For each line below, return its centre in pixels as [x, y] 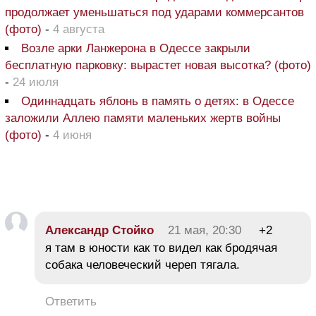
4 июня [72, 135]
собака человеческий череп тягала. [142, 265]
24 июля [36, 82]
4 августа [79, 29]
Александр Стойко [99, 230]
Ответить [71, 301]
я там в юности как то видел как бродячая [161, 248]
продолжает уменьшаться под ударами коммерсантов [154, 12]
